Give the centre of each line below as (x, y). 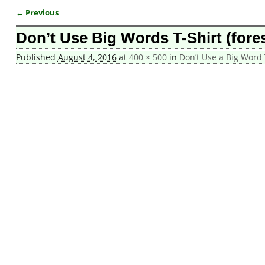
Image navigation (64, 23)
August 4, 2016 (87, 57)
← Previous (37, 12)
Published (37, 57)
